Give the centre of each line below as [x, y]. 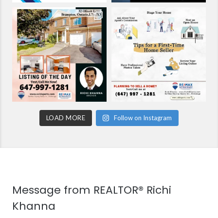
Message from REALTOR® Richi [91, 190]
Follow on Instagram [143, 118]
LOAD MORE [66, 118]
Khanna [34, 206]
